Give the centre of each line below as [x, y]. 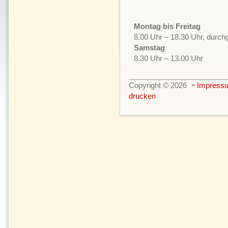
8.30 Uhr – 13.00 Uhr [168, 58]
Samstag [149, 48]
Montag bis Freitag [167, 26]
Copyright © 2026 [160, 85]
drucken [142, 96]
